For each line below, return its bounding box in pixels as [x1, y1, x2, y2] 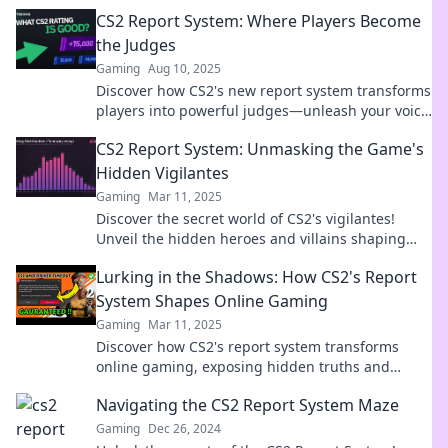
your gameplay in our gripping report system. [96, 249, 404, 268]
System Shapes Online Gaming [96, 290, 328, 312]
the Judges [96, 34, 176, 56]
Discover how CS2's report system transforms [96, 337, 399, 356]
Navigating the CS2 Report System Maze [96, 394, 399, 416]
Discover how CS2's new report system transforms [96, 81, 431, 100]
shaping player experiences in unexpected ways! [96, 377, 423, 396]
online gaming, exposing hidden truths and [96, 357, 390, 376]
